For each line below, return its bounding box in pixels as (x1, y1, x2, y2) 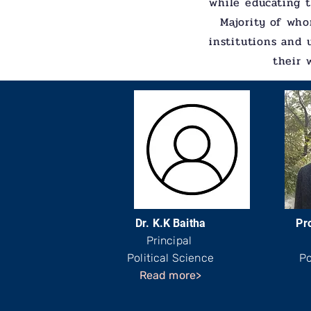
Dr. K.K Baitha (135, 217, 206, 230)
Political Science (127, 251, 214, 264)
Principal (146, 234, 195, 247)
